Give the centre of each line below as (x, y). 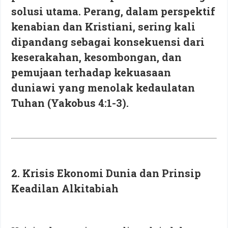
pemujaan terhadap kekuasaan (91, 72)
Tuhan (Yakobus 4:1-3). (70, 103)
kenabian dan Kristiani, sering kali (104, 26)
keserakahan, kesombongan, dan (97, 57)
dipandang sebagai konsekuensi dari (108, 41)
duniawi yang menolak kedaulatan (103, 87)
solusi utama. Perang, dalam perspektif (113, 11)
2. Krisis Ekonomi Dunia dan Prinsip (106, 173)
